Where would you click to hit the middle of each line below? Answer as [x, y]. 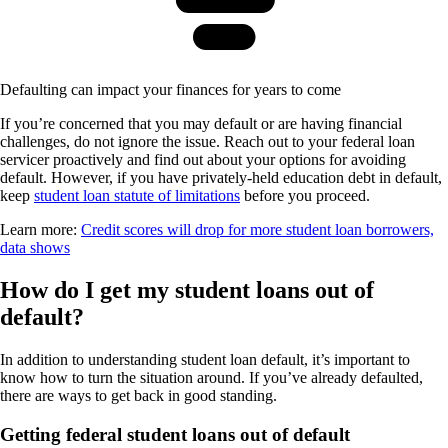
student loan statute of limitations [137, 196]
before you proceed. [305, 196]
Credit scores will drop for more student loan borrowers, [257, 230]
